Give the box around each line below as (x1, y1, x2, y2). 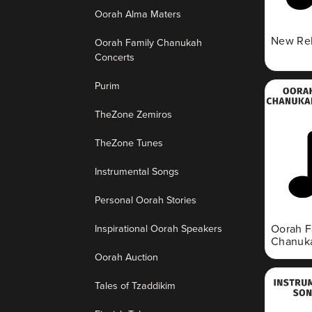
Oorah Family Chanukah (95, 35, 202, 49)
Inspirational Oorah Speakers (95, 221, 222, 235)
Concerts (95, 49, 134, 64)
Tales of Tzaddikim (95, 278, 175, 292)
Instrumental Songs (95, 164, 179, 178)
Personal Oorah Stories (95, 192, 196, 207)
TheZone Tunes (95, 135, 163, 150)
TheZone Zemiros (95, 107, 172, 121)
